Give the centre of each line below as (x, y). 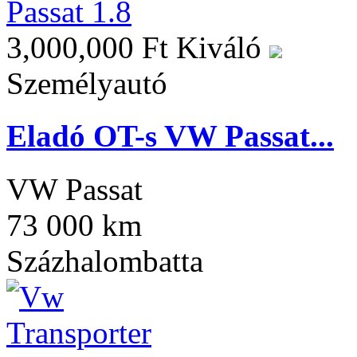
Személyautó (87, 84)
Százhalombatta (105, 261)
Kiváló (223, 48)
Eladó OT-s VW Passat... (170, 136)
